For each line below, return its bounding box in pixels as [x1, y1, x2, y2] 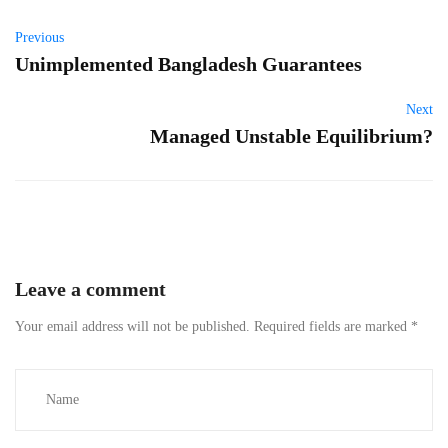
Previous [15, 29, 64, 45]
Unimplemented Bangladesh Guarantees [15, 52, 362, 75]
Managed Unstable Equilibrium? [150, 124, 433, 147]
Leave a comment [15, 277, 166, 300]
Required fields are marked [254, 318, 411, 334]
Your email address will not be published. [15, 318, 250, 334]
